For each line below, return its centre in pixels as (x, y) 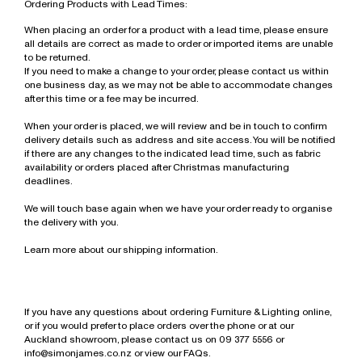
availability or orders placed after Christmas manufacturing (157, 167)
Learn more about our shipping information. (121, 249)
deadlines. (48, 181)
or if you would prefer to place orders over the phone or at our (159, 325)
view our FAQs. (178, 353)
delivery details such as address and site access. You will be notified (180, 139)
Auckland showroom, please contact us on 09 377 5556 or (154, 339)
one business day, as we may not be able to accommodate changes (179, 84)
